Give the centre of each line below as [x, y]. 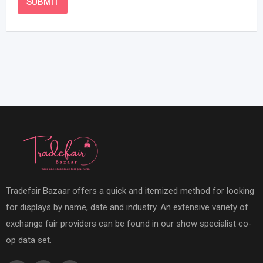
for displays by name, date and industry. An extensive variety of [127, 208]
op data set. [29, 240]
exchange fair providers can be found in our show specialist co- [129, 224]
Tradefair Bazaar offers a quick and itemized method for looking [130, 191]
